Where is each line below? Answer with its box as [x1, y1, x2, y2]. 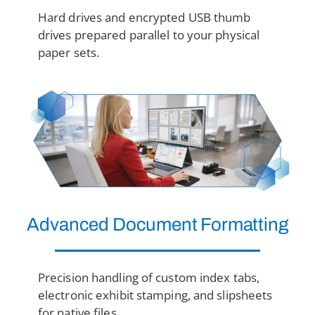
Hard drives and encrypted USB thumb [37, 9, 251, 25]
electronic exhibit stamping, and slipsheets [37, 286, 273, 303]
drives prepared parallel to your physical [37, 27, 260, 43]
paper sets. [37, 44, 100, 60]
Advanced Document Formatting [27, 214, 288, 234]
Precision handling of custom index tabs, [37, 269, 260, 285]
